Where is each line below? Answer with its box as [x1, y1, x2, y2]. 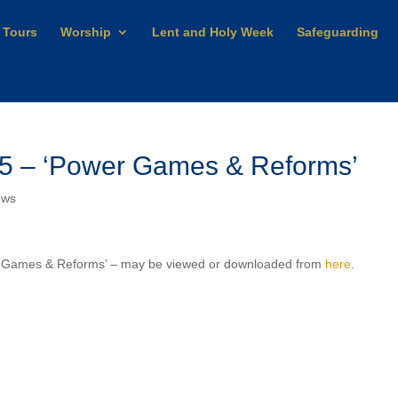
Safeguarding [297, 25, 378, 39]
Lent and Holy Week [152, 25, 274, 39]
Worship [60, 25, 111, 39]
